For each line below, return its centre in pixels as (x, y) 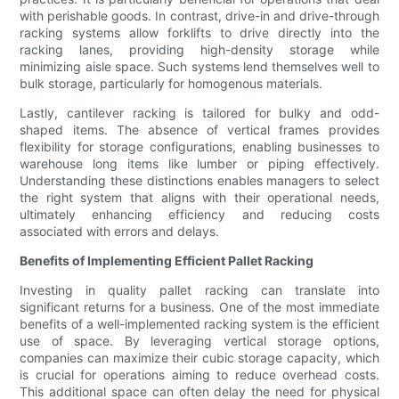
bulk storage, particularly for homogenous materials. (171, 84)
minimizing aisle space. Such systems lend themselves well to (199, 67)
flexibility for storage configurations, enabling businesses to (199, 147)
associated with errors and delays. (120, 232)
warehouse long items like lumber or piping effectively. (199, 164)
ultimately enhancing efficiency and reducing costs (199, 215)
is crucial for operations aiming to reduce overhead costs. (199, 375)
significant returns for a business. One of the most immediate (199, 307)
